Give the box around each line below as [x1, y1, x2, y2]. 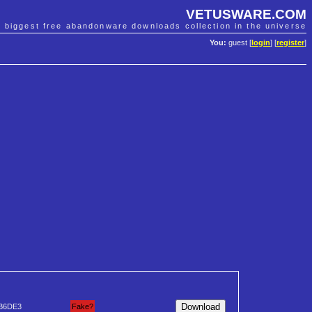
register [276, 38, 304, 47]
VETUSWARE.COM [186, 6, 306, 22]
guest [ [226, 38, 251, 47]
